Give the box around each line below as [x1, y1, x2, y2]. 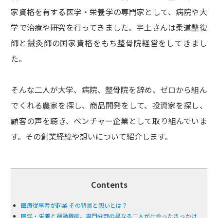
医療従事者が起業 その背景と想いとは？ [21, 201, 128, 210]
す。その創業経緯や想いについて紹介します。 [11, 130, 173, 143]
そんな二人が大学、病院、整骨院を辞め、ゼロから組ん [11, 84, 207, 96]
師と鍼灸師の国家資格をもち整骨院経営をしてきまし [11, 37, 207, 49]
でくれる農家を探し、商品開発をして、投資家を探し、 [11, 99, 207, 111]
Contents [91, 179, 127, 191]
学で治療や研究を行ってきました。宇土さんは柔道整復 [11, 21, 207, 34]
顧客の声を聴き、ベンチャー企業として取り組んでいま [11, 115, 207, 127]
